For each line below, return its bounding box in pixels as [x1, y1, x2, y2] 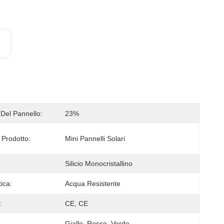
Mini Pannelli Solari [65, 134, 125, 142]
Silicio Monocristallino [65, 159, 132, 167]
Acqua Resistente [65, 179, 120, 187]
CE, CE [65, 199, 88, 207]
